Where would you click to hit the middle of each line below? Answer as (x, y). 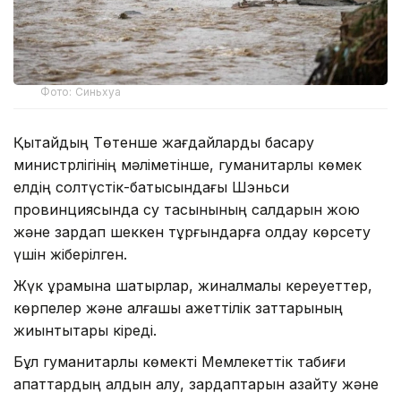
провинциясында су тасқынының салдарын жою (187, 210)
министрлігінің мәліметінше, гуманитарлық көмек (188, 165)
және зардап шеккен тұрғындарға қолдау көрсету (192, 232)
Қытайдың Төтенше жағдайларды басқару (164, 143)
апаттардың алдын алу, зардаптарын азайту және (196, 384)
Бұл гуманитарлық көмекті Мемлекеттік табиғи (179, 362)
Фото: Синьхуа (81, 92)
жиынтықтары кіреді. (85, 331)
